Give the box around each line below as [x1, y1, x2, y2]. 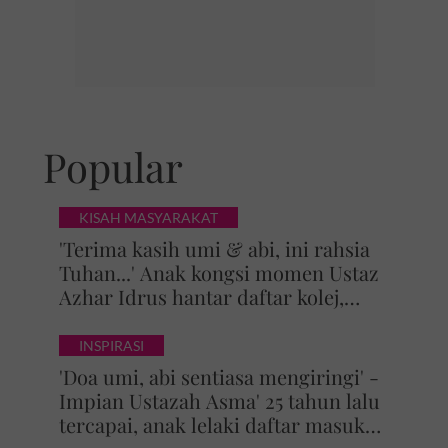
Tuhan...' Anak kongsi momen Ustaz [58, 259, 379, 286]
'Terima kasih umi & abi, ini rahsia [58, 235, 370, 262]
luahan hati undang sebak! [58, 307, 296, 334]
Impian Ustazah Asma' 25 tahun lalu [58, 387, 380, 414]
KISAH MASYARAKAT [78, 209, 218, 226]
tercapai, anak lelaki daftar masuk [58, 411, 365, 438]
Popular [42, 140, 183, 193]
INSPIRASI [78, 337, 144, 354]
